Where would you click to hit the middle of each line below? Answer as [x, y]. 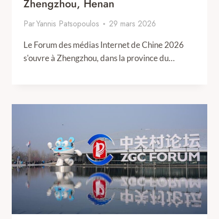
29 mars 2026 [133, 24]
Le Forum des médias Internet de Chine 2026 [104, 45]
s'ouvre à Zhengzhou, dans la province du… [99, 58]
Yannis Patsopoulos [68, 24]
